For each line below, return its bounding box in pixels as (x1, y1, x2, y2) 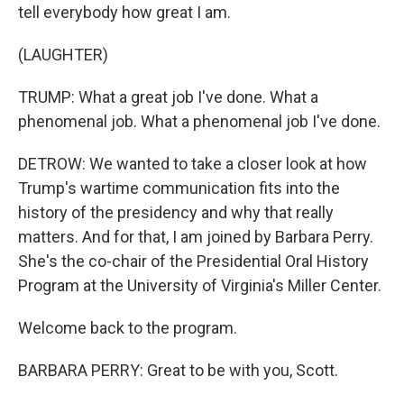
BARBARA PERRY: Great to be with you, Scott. (18, 361, 338, 380)
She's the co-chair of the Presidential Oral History (18, 252, 369, 271)
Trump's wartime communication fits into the (18, 179, 340, 197)
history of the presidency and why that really (18, 203, 334, 222)
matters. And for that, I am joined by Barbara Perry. (18, 227, 373, 246)
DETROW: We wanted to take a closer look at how (18, 154, 367, 173)
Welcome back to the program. (18, 318, 237, 337)
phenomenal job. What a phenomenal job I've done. (18, 112, 381, 131)
